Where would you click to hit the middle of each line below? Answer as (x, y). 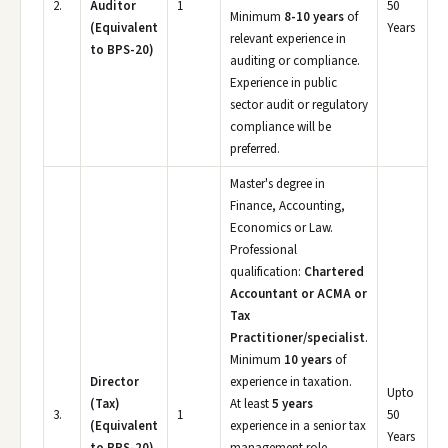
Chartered (334, 272)
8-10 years (314, 17)
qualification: (267, 272)
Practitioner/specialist (297, 338)
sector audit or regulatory (299, 105)
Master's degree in (277, 184)
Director (114, 382)
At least (251, 404)
